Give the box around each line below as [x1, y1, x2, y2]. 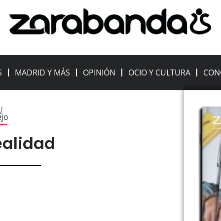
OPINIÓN [83, 67, 116, 78]
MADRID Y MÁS [15, 67, 71, 78]
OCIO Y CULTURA [128, 67, 191, 78]
